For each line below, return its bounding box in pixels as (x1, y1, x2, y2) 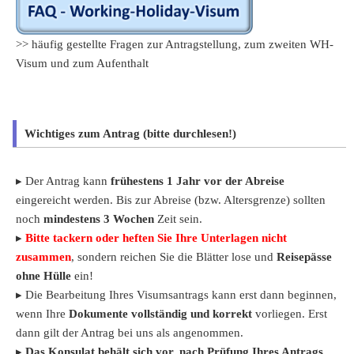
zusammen (16, 250, 71, 263)
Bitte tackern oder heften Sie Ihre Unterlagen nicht (25, 231, 287, 244)
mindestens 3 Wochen (43, 212, 154, 225)
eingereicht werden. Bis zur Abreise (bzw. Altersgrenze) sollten (16, 193, 326, 206)
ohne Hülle (16, 269, 71, 282)
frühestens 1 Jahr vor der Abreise (111, 174, 284, 187)
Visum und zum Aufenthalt (16, 56, 149, 70)
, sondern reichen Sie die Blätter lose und (71, 250, 277, 263)
